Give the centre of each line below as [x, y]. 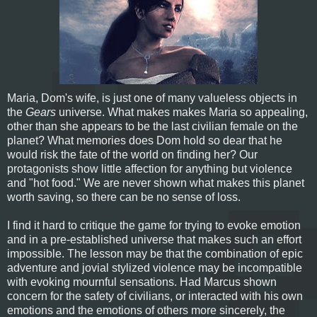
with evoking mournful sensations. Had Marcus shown [142, 282]
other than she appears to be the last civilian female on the [152, 126]
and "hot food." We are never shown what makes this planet [156, 183]
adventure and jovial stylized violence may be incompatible [155, 267]
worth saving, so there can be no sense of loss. [124, 197]
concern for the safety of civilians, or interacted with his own [155, 296]
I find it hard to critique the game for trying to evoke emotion [154, 225]
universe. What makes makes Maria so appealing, [182, 112]
